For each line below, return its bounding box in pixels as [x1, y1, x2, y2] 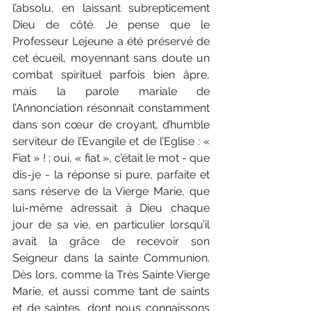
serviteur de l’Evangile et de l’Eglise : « [12, 134, 210, 148]
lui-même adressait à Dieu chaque [12, 201, 210, 215]
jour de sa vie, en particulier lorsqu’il [12, 217, 210, 231]
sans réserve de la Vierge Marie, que [12, 184, 210, 198]
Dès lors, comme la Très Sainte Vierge [12, 267, 210, 281]
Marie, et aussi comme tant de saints [12, 284, 210, 298]
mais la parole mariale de [12, 84, 210, 98]
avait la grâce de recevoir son [12, 234, 210, 248]
